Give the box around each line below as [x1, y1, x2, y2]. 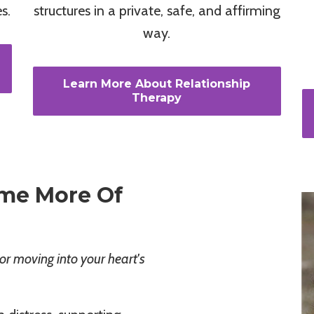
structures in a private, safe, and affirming [33, 2, 280, 20]
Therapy [132, 91, 182, 105]
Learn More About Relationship [63, 77, 251, 91]
